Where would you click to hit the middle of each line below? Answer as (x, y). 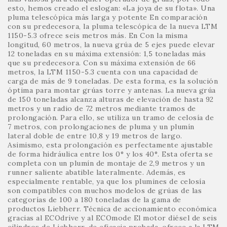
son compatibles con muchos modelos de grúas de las (105, 190)
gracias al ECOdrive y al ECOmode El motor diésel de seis (112, 218)
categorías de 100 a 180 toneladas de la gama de (94, 199)
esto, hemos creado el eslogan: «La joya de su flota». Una (111, 8)
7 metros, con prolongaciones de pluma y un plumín (101, 126)
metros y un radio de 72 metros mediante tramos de (102, 108)
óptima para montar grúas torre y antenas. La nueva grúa (112, 90)
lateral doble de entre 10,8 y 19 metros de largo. (95, 136)
